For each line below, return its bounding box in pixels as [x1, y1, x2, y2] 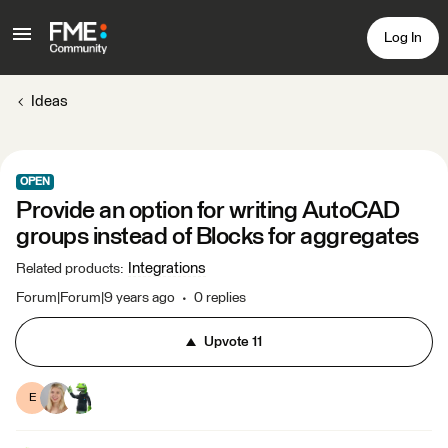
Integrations [128, 261, 206, 276]
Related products [16, 262, 120, 276]
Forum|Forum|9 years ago [16, 291, 175, 305]
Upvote [204, 335, 249, 349]
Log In [384, 30, 422, 45]
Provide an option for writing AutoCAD [16, 199, 400, 223]
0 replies [194, 291, 246, 305]
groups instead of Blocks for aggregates [16, 225, 419, 249]
